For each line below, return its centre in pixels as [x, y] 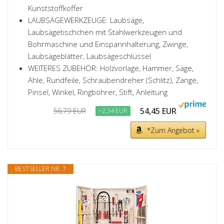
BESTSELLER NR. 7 [40, 169]
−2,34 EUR [113, 111]
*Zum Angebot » [173, 130]
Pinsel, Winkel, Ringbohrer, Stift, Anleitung [98, 92]
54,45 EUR [158, 111]
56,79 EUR [70, 111]
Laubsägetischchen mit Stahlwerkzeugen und [105, 32]
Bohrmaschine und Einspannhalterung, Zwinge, [108, 44]
